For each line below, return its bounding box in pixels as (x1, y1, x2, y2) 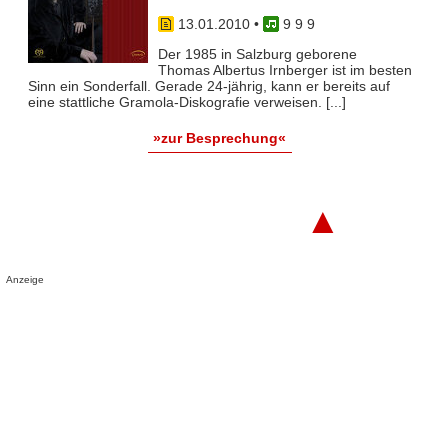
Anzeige (6, 273, 45, 285)
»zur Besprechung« (153, 130, 287, 147)
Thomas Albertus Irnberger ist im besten (157, 62, 412, 79)
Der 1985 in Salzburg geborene (157, 46, 357, 63)
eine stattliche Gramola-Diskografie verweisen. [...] (27, 94, 346, 111)
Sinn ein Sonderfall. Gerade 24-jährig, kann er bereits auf (27, 78, 390, 95)
